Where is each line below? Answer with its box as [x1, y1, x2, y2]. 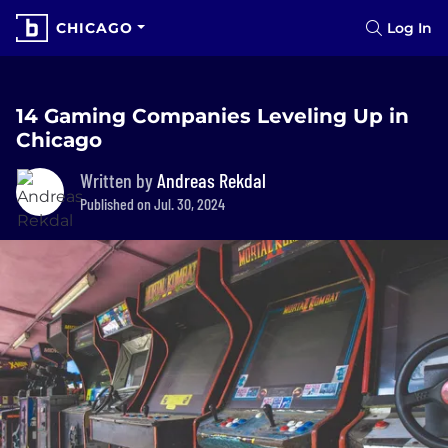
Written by [80, 168, 157, 192]
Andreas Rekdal [157, 168, 266, 192]
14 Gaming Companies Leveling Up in [16, 104, 409, 128]
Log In [387, 19, 432, 37]
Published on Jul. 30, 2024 [80, 194, 225, 213]
